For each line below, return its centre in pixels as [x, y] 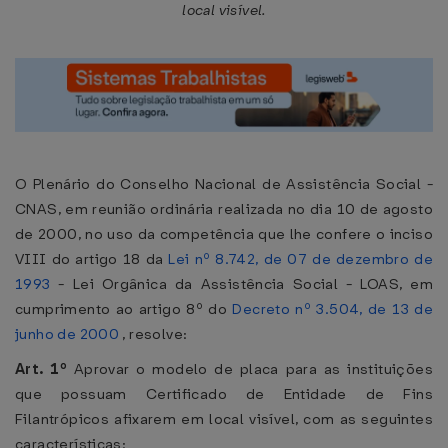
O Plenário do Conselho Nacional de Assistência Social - [224, 184]
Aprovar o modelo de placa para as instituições [253, 369]
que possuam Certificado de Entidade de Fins [224, 394]
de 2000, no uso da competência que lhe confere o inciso [224, 234]
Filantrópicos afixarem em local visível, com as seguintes [224, 419]
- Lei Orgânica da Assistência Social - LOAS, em [241, 284]
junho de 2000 [67, 334]
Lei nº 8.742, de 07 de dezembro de [300, 259]
